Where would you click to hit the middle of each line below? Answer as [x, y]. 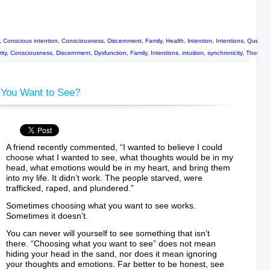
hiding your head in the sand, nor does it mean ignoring [111, 254]
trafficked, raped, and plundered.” [70, 188]
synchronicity [225, 53]
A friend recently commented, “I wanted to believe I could [114, 147]
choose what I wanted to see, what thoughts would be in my [120, 157]
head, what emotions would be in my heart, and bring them [118, 168]
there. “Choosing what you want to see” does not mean [111, 243]
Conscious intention [30, 41]
